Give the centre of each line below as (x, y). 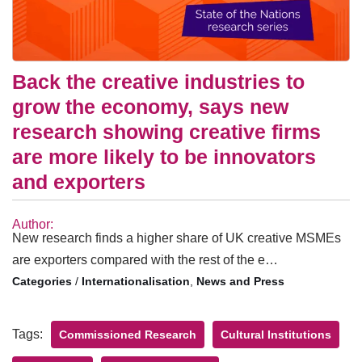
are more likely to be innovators (164, 156)
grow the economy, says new (150, 106)
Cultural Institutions (276, 334)
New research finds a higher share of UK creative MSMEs (177, 238)
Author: (33, 224)
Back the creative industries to (158, 81)
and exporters (79, 181)
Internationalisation (136, 281)
